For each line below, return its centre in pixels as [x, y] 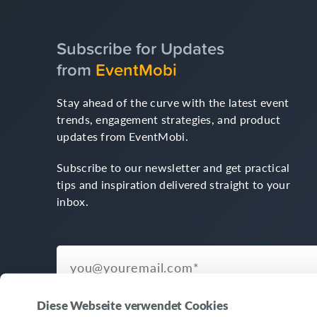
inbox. [73, 201]
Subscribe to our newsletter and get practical [173, 167]
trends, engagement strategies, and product [169, 119]
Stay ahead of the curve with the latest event [173, 102]
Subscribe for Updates [140, 48]
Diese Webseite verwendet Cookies [133, 305]
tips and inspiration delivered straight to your [174, 184]
